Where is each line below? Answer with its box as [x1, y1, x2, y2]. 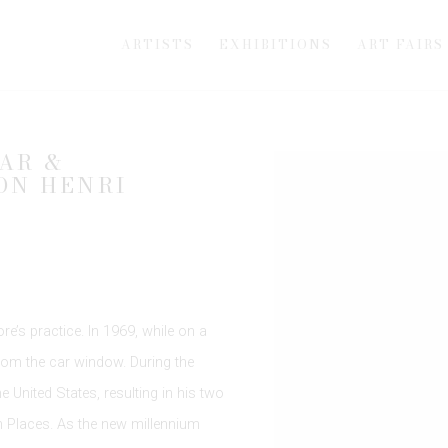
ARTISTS [121, 35, 194, 54]
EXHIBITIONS [219, 35, 332, 54]
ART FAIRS [357, 35, 444, 54]
